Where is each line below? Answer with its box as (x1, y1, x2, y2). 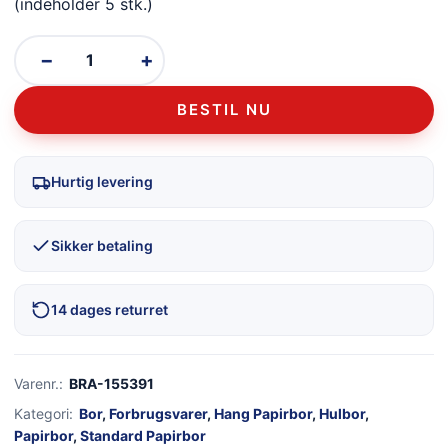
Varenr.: (14, 374, 63, 392)
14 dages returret (51, 300, 168, 318)
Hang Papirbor (214, 404, 312, 422)
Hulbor (319, 404, 365, 422)
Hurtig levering (51, 172, 153, 190)
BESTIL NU (176, 100, 272, 120)
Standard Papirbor (80, 426, 206, 444)
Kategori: (14, 404, 73, 422)
